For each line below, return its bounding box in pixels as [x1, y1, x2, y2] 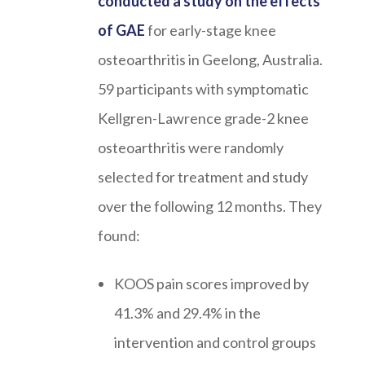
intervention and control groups [114, 332, 316, 351]
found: [98, 226, 140, 245]
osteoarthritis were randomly [98, 139, 284, 157]
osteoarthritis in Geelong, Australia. [98, 51, 323, 69]
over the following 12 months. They [98, 197, 322, 216]
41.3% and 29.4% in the [114, 303, 261, 322]
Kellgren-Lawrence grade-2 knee [98, 109, 309, 128]
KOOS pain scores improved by [114, 274, 309, 292]
